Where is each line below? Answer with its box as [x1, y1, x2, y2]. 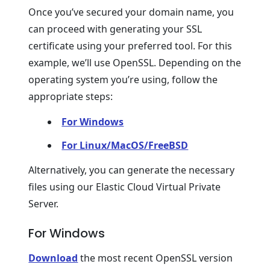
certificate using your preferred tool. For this [28, 39, 233, 52]
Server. [28, 196, 59, 210]
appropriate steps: [28, 89, 113, 103]
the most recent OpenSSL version [78, 251, 233, 265]
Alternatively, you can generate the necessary [28, 163, 235, 177]
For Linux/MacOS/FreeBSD [61, 138, 189, 152]
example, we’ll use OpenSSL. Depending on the [28, 55, 242, 69]
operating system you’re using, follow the [28, 72, 218, 86]
